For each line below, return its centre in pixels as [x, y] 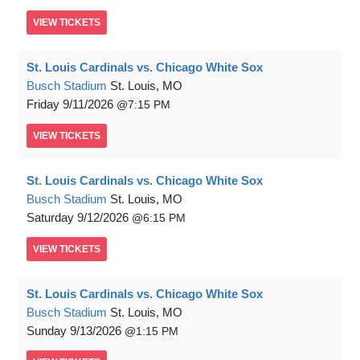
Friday [43, 104]
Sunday [47, 331]
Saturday [50, 217]
